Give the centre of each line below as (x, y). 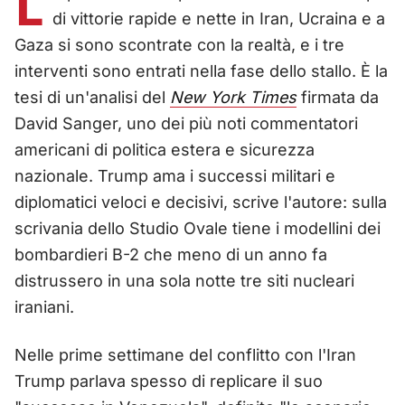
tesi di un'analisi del (92, 97)
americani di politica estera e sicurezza (165, 149)
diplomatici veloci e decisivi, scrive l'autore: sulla (201, 202)
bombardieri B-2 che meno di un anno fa (171, 254)
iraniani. (44, 306)
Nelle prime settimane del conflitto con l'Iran (185, 354)
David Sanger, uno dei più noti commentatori (186, 123)
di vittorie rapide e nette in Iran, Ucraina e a (219, 18)
